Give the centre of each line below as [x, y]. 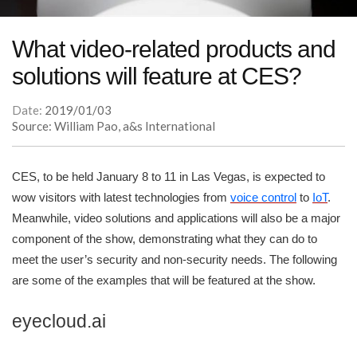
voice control [263, 198]
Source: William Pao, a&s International [114, 126]
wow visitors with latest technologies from [121, 198]
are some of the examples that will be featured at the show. [164, 280]
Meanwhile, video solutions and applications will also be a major [176, 218]
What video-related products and [174, 49]
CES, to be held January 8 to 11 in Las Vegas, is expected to [169, 177]
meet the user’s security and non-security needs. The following [175, 260]
